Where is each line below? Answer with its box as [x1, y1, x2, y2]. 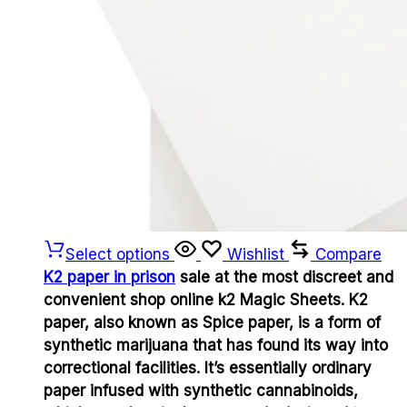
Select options [65, 245, 170, 264]
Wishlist [227, 245, 284, 264]
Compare [315, 245, 382, 264]
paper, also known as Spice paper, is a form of [44, 313, 381, 333]
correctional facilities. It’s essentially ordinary [44, 359, 372, 378]
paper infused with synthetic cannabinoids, [44, 382, 358, 401]
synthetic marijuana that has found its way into [44, 336, 388, 355]
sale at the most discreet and [175, 268, 393, 287]
